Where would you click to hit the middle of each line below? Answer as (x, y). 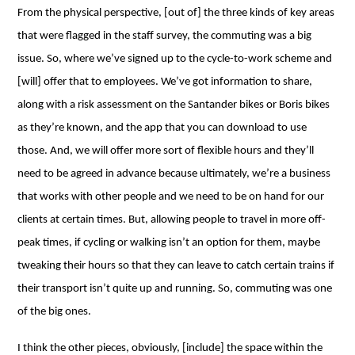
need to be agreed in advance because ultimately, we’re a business (174, 174)
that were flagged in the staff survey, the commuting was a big (165, 36)
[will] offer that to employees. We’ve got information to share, (165, 82)
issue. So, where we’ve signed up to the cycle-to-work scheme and (175, 59)
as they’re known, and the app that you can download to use (162, 128)
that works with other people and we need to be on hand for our (171, 197)
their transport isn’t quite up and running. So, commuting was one (175, 289)
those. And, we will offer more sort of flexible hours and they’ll (166, 151)
